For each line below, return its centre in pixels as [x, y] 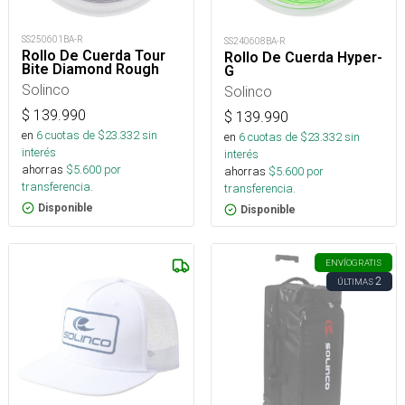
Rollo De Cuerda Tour [94, 55]
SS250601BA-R [52, 39]
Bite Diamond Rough [90, 69]
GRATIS [367, 263]
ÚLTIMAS [355, 282]
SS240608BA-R [255, 42]
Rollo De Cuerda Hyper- [303, 58]
